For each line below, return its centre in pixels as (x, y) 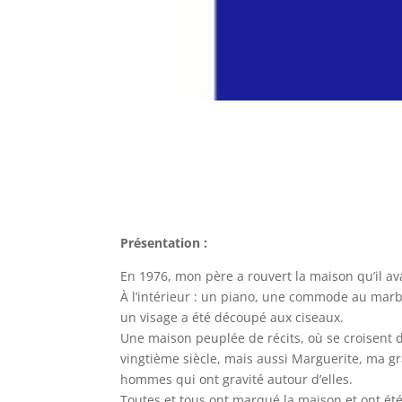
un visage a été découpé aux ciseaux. (232, 317)
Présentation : (164, 242)
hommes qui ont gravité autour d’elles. (237, 379)
